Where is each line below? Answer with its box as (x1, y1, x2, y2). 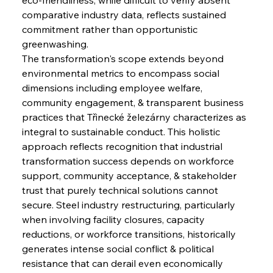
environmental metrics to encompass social (21, 66, 222, 79)
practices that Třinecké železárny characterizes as (21, 110, 249, 123)
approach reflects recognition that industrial (21, 140, 225, 152)
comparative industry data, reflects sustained (21, 8, 229, 21)
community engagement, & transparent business (21, 96, 246, 108)
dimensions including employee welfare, (21, 81, 205, 94)
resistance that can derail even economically (21, 257, 225, 269)
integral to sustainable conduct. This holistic (21, 125, 222, 138)
